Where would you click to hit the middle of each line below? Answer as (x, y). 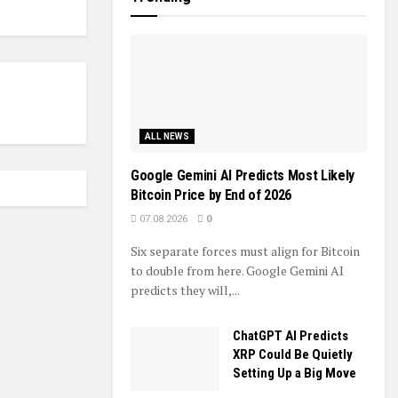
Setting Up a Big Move (295, 374)
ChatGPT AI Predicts (291, 336)
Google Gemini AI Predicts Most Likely (243, 176)
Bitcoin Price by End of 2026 (211, 195)
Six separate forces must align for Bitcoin (245, 251)
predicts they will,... (185, 291)
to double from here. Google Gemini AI (237, 271)
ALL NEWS (167, 137)
